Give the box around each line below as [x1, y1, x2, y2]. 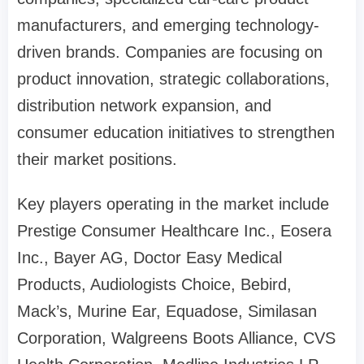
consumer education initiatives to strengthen [17, 123, 335, 142]
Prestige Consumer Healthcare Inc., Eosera [17, 222, 331, 240]
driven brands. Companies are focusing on [17, 43, 323, 62]
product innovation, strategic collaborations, [17, 70, 330, 89]
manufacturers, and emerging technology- [17, 16, 319, 35]
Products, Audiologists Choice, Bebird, [17, 275, 292, 294]
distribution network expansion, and [17, 97, 271, 115]
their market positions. [17, 150, 177, 169]
